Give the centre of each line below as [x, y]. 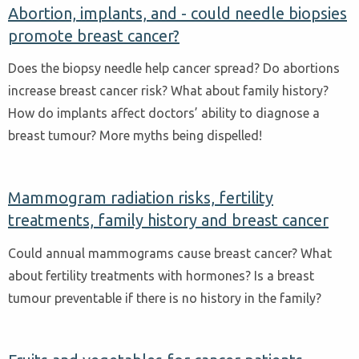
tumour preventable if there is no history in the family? [165, 298]
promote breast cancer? [94, 35]
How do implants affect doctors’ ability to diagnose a [164, 113]
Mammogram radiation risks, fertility [141, 198]
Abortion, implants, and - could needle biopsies [177, 13]
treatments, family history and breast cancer [168, 220]
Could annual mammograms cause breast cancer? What [170, 254]
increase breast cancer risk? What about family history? [168, 91]
